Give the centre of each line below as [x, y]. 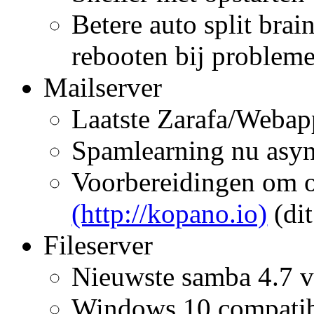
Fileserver [102, 245]
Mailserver [103, 87]
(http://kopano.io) [170, 213]
